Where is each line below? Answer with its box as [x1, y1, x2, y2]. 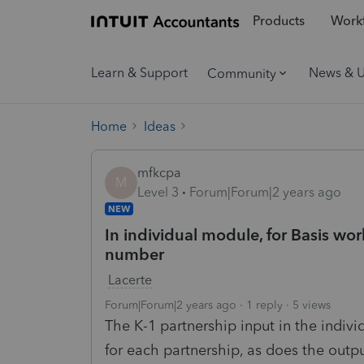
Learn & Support [91, 65, 188, 80]
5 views [292, 297, 331, 312]
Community [207, 65, 276, 81]
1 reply [246, 297, 283, 312]
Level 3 [137, 184, 179, 200]
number [105, 244, 164, 264]
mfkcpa [137, 164, 181, 180]
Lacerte [108, 271, 152, 288]
